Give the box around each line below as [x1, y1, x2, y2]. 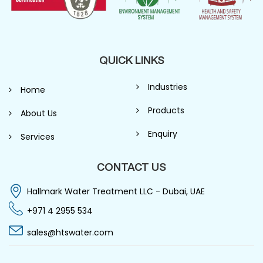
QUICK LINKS [99, 54, 164, 65]
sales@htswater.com [27, 227, 113, 239]
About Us [21, 107, 57, 119]
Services [21, 130, 55, 143]
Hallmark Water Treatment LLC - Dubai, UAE [27, 186, 205, 198]
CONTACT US [97, 161, 166, 173]
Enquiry [147, 127, 177, 140]
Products [147, 104, 184, 116]
